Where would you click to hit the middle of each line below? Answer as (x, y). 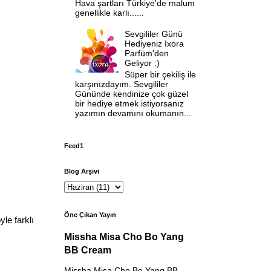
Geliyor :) (142, 63)
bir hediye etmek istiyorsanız (129, 104)
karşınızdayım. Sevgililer (121, 84)
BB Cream (88, 250)
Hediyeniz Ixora (155, 44)
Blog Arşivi (82, 171)
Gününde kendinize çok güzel (131, 94)
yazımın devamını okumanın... (133, 113)
